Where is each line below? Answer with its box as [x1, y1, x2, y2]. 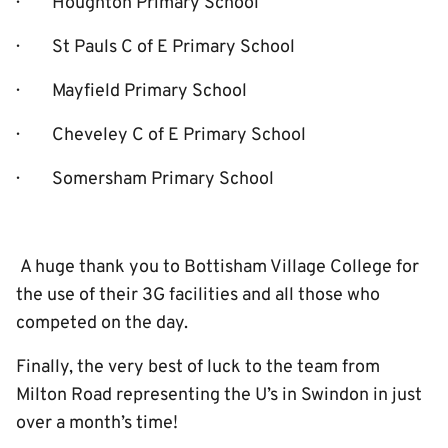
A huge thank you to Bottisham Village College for [16, 256, 419, 279]
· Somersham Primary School [16, 168, 274, 191]
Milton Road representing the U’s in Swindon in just [16, 384, 422, 407]
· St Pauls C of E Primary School [16, 36, 295, 59]
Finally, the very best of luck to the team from [16, 356, 380, 379]
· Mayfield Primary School [16, 80, 247, 103]
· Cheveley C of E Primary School [16, 124, 306, 147]
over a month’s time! [16, 412, 178, 435]
